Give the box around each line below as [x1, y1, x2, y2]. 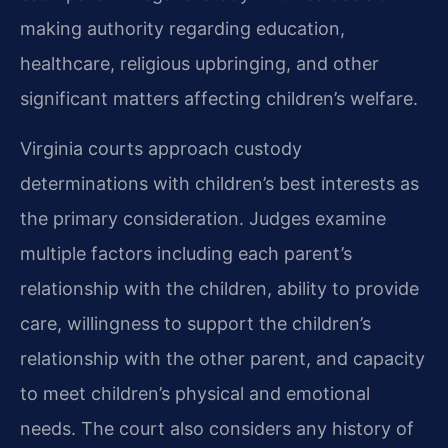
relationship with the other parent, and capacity [20, 347, 425, 369]
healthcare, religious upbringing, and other [20, 53, 379, 75]
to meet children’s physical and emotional [20, 382, 370, 404]
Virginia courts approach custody [20, 137, 302, 159]
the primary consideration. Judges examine [20, 207, 386, 229]
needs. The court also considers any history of [20, 417, 414, 439]
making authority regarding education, [20, 18, 345, 40]
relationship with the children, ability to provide [20, 277, 419, 299]
